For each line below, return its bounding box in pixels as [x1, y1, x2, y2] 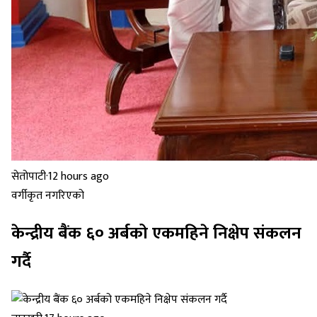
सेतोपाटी [11, 166, 46, 186]
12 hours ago [48, 166, 109, 186]
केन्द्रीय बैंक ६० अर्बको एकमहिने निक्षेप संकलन [11, 219, 301, 248]
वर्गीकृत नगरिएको [11, 185, 84, 205]
